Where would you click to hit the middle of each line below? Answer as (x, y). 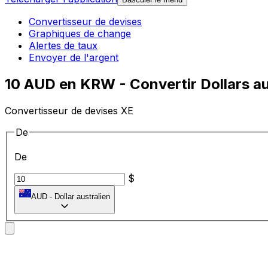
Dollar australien (82, 197)
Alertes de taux (63, 46)
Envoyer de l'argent (74, 58)
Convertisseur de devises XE (69, 110)
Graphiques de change (80, 34)
